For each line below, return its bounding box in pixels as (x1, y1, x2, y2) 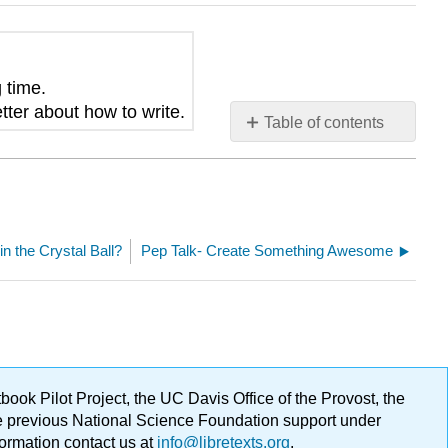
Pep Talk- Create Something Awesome (141, 241, 393, 259)
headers (243, 153, 301, 171)
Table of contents (264, 114, 385, 132)
